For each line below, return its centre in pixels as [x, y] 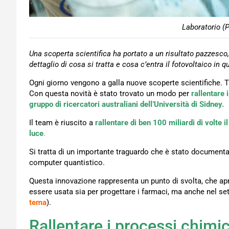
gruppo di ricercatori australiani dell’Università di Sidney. [127, 105]
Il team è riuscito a [61, 123]
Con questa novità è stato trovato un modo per [110, 94]
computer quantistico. [67, 163]
